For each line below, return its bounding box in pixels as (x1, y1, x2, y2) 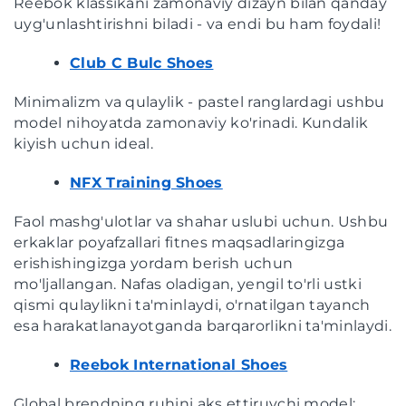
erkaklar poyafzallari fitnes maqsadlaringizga (14, 233, 345, 251)
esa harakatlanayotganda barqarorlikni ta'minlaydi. (14, 316, 392, 334)
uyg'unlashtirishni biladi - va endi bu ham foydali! (14, 14, 382, 33)
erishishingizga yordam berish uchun (14, 254, 294, 272)
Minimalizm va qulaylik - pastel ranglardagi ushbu (14, 92, 385, 111)
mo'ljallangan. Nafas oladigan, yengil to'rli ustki (14, 275, 362, 293)
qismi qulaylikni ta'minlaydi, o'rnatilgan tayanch (14, 295, 371, 314)
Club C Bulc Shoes (70, 53, 214, 72)
